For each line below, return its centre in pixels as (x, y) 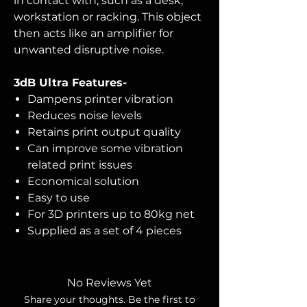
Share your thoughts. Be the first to (110, 299)
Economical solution (83, 181)
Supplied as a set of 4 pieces (105, 231)
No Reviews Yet (110, 283)
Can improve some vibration (105, 148)
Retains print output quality (104, 132)
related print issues (80, 165)
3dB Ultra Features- (70, 83)
